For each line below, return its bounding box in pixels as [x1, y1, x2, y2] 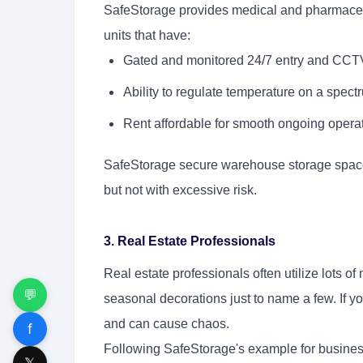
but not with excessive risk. [104, 182, 257, 197]
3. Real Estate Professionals [104, 233, 275, 248]
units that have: [104, 28, 190, 42]
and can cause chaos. [104, 316, 229, 331]
